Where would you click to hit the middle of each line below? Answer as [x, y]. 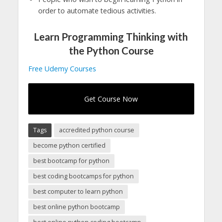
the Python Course [111, 51]
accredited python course [96, 130]
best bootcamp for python [71, 161]
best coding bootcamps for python [83, 176]
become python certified [69, 145]
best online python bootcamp [76, 207]
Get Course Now [111, 99]
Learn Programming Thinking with [111, 37]
